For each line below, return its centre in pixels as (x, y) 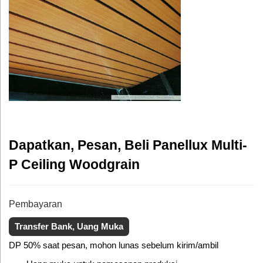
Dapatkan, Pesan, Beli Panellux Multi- (128, 145)
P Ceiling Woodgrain (74, 164)
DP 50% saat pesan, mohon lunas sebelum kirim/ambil (114, 245)
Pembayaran (36, 204)
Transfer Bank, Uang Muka (69, 227)
